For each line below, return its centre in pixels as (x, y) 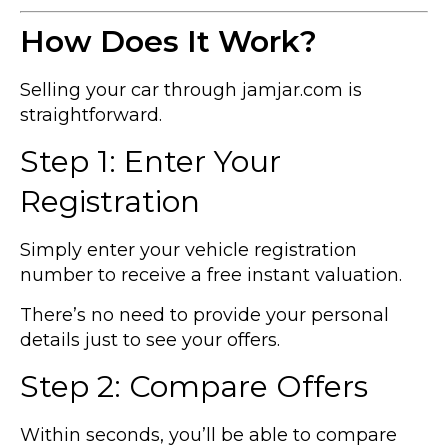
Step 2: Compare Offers (194, 387)
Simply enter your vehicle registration (188, 250)
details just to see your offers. (150, 339)
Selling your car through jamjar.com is (191, 90)
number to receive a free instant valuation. (211, 275)
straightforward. (91, 115)
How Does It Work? (168, 42)
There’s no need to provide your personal (204, 314)
